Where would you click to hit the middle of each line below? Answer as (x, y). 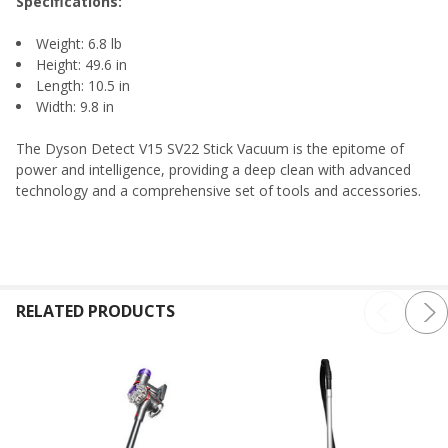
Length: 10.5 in (83, 85)
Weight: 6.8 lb (79, 43)
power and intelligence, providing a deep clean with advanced (213, 169)
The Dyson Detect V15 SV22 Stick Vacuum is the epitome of (210, 148)
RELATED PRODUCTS (95, 310)
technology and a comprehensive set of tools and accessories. (218, 190)
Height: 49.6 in (81, 64)
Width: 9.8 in (75, 106)
